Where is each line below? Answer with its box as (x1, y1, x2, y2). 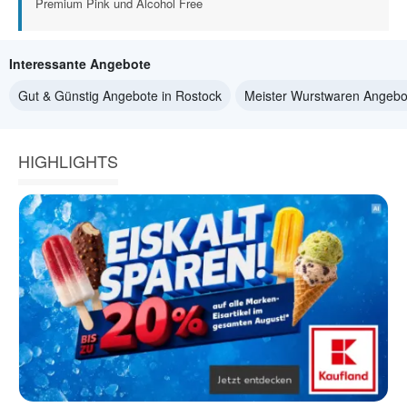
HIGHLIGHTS (18, 149, 118, 173)
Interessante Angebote (9, 55, 151, 73)
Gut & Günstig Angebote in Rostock (18, 86, 222, 104)
